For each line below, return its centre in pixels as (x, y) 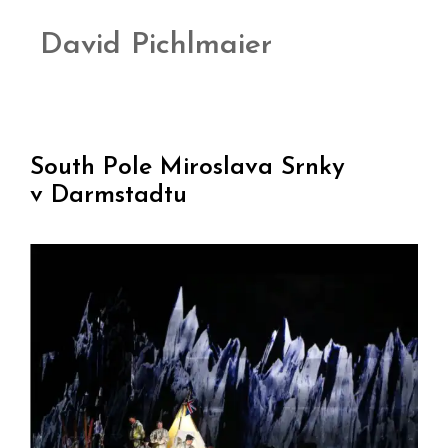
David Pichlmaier (156, 45)
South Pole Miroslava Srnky (187, 167)
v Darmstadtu (108, 195)
